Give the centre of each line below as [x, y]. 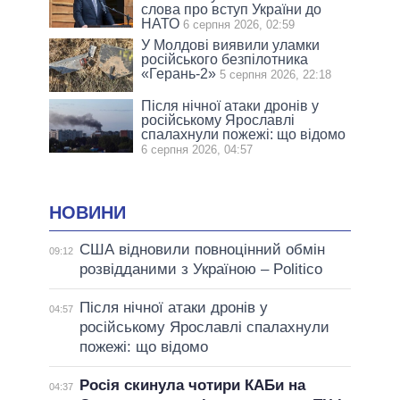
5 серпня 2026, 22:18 [276, 74]
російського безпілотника [225, 59]
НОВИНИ [87, 212]
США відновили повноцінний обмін [202, 249]
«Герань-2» [179, 73]
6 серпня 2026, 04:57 [197, 149]
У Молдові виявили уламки [231, 45]
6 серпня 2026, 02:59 [239, 24]
